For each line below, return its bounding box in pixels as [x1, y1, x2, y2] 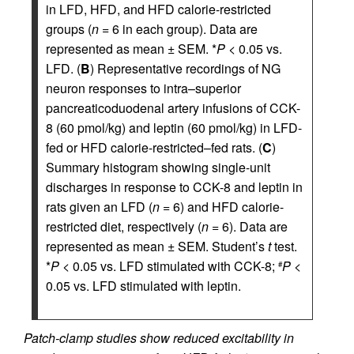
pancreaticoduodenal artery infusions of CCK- [46, 99, 300, 117]
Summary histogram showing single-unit [46, 158, 270, 176]
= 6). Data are [209, 217, 288, 235]
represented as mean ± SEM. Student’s [46, 237, 268, 255]
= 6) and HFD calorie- [160, 198, 284, 216]
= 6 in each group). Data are [99, 20, 258, 38]
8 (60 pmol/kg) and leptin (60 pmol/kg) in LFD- [46, 119, 302, 137]
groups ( [46, 20, 92, 38]
